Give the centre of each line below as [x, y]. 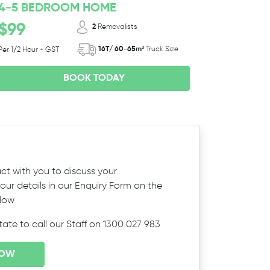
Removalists [117, 27]
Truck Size [161, 50]
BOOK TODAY [94, 78]
